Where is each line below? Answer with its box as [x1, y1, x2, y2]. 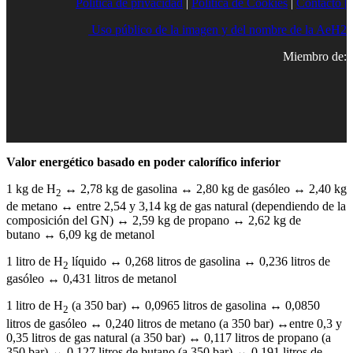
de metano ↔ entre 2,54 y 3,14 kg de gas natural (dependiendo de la [6, 199, 346, 214]
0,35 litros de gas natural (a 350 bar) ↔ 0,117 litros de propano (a [6, 330, 331, 344]
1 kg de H [6, 181, 56, 195]
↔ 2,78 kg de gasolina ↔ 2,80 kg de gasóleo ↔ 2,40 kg [61, 181, 347, 195]
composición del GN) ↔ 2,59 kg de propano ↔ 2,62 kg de [6, 214, 301, 228]
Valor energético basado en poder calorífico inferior [6, 154, 281, 169]
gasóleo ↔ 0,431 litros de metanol [6, 272, 176, 286]
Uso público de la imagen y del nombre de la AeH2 [91, 22, 347, 36]
